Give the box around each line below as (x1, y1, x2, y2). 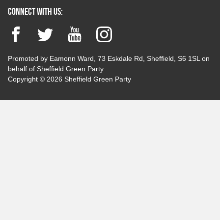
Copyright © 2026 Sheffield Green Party (8, 75, 131, 83)
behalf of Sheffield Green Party (8, 64, 104, 73)
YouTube (82, 27, 113, 36)
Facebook (23, 27, 58, 36)
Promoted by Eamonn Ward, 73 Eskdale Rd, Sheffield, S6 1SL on (8, 54, 210, 62)
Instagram (111, 27, 146, 36)
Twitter (53, 27, 76, 36)
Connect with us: (8, 5, 63, 17)
